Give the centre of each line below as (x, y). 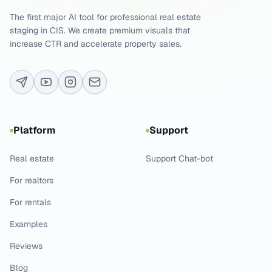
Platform (34, 130)
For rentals (30, 202)
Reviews (26, 246)
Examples (29, 224)
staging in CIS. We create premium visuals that (100, 30)
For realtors (32, 180)
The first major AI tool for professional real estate (105, 17)
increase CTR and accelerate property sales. (96, 43)
